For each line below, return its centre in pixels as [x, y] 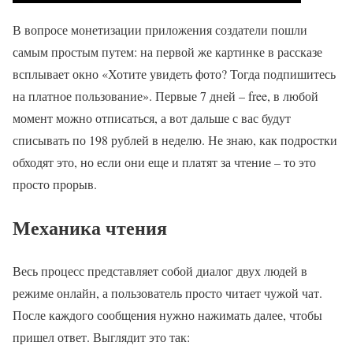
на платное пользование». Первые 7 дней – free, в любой [165, 95]
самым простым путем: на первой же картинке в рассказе [167, 51]
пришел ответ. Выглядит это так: [101, 336]
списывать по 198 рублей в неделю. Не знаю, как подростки [175, 139]
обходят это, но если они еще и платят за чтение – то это [164, 162]
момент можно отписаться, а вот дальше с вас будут [152, 117]
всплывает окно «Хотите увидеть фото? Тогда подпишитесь [174, 73]
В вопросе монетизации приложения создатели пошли [160, 29]
